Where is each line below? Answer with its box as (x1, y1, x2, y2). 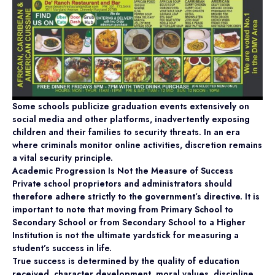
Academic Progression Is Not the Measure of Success (12, 164, 233, 177)
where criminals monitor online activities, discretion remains (12, 138, 262, 151)
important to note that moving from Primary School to (12, 203, 233, 215)
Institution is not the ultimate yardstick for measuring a (12, 228, 239, 241)
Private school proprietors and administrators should (12, 177, 232, 190)
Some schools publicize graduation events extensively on (12, 99, 249, 112)
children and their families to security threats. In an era (12, 125, 240, 138)
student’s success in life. (12, 241, 112, 254)
